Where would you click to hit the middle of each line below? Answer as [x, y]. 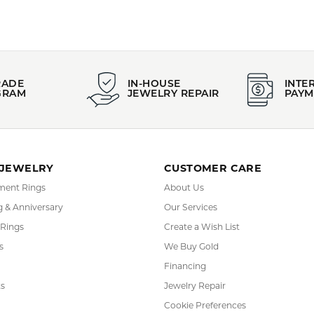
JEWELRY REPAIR [173, 136]
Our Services [191, 249]
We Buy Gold [191, 288]
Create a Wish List [202, 269]
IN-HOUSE [154, 127]
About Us [184, 230]
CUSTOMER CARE [213, 210]
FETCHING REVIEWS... [157, 25]
